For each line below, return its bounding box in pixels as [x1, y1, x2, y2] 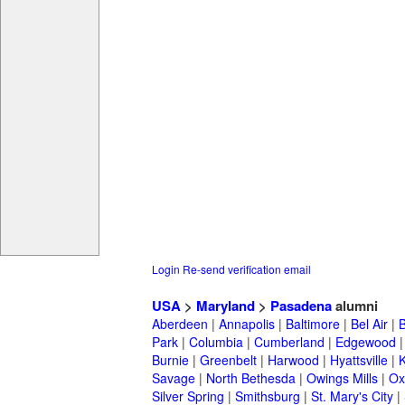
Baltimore [286, 315, 340, 334]
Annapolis [219, 315, 275, 334]
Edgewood [335, 333, 396, 352]
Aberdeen [152, 315, 208, 334]
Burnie [152, 351, 189, 370]
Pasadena [270, 296, 332, 316]
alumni [332, 296, 378, 316]
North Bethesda [206, 369, 296, 388]
